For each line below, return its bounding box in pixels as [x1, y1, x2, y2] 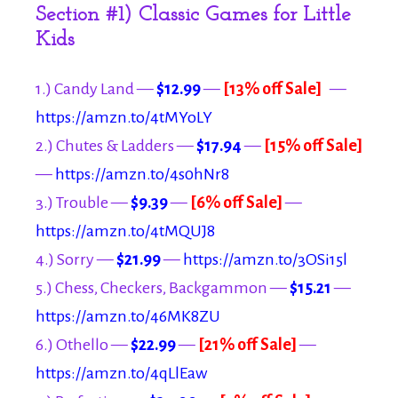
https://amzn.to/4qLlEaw [36, 363, 207, 382]
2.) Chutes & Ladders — [36, 136, 196, 155]
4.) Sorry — [36, 250, 116, 268]
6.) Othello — [36, 335, 131, 354]
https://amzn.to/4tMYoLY [36, 107, 212, 126]
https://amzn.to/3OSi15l [183, 250, 347, 268]
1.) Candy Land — [36, 79, 156, 98]
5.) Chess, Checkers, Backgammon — [36, 278, 290, 297]
